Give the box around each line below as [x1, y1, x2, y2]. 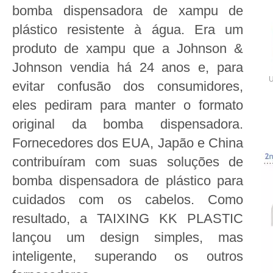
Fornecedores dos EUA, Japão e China [12, 135, 243, 151]
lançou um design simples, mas [12, 230, 243, 245]
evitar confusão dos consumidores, [12, 79, 243, 94]
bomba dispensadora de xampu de [12, 3, 243, 18]
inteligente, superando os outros [12, 249, 243, 264]
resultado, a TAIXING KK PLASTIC [12, 211, 243, 226]
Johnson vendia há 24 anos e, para [12, 60, 243, 75]
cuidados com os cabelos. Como [12, 192, 243, 207]
